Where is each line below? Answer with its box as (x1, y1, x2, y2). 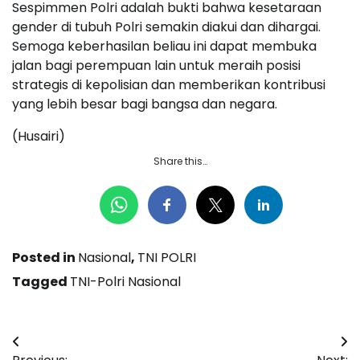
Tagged (12, 272, 70, 291)
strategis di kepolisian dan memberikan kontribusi (12, 75, 325, 94)
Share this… (153, 153, 207, 168)
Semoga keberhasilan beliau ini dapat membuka (12, 36, 317, 55)
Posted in (12, 247, 78, 267)
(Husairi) (12, 126, 65, 145)
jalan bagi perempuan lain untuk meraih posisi (12, 55, 301, 75)
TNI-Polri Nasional (70, 272, 181, 291)
